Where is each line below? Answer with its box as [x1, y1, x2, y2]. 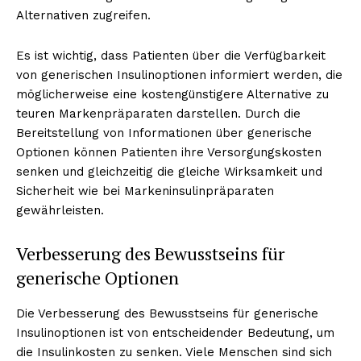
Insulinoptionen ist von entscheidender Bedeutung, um [16, 325, 334, 340]
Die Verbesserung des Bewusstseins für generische [16, 305, 318, 321]
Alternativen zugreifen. [16, 7, 151, 23]
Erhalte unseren [110, 187, 251, 210]
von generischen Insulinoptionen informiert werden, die [16, 67, 342, 82]
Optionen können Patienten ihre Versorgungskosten [16, 144, 322, 160]
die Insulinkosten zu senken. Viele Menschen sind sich [16, 344, 332, 359]
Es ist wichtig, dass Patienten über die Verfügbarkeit [16, 48, 326, 63]
